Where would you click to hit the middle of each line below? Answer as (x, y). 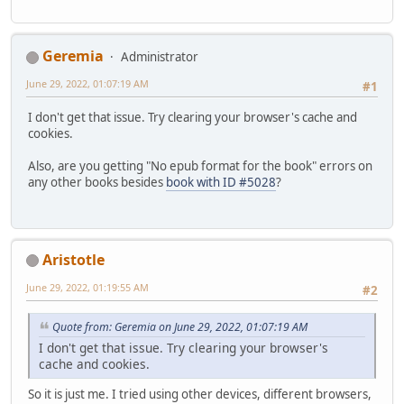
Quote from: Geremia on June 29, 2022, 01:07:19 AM (180, 326)
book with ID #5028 (221, 183)
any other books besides (97, 183)
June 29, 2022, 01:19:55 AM (87, 287)
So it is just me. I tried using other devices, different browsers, (200, 394)
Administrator (160, 56)
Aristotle (73, 259)
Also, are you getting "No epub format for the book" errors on (200, 166)
